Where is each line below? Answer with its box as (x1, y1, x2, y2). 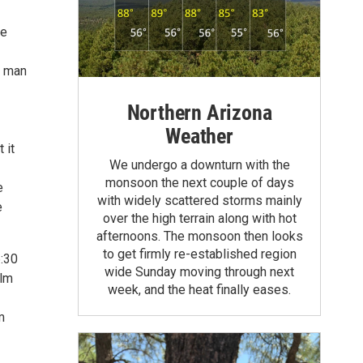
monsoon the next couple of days (105, 174, 294, 190)
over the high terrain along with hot (102, 210, 297, 226)
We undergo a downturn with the (109, 156, 290, 173)
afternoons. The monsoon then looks (96, 228, 303, 244)
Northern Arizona (126, 100, 272, 125)
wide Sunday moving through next (105, 263, 294, 280)
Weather (165, 123, 233, 148)
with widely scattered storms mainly (96, 192, 302, 208)
